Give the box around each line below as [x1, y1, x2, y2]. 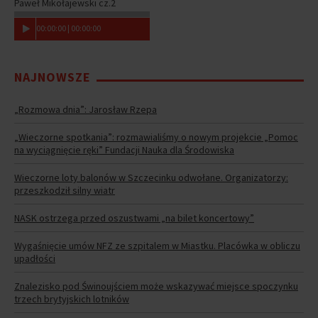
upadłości [14, 251, 55, 265]
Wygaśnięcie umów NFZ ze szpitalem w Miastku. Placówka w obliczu [14, 238, 300, 252]
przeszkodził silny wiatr [14, 183, 115, 197]
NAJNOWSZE [14, 68, 91, 85]
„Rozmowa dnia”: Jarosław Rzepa [14, 102, 157, 116]
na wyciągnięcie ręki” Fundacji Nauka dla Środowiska [14, 143, 234, 156]
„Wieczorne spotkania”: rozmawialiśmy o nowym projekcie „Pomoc [14, 130, 298, 143]
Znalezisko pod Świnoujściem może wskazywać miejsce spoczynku [14, 279, 298, 292]
